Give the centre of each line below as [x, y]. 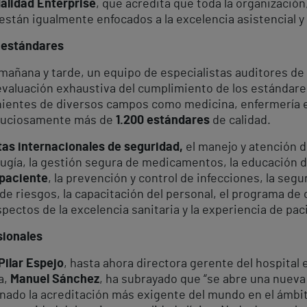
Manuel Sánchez [55, 279]
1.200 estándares [163, 120]
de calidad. [240, 120]
